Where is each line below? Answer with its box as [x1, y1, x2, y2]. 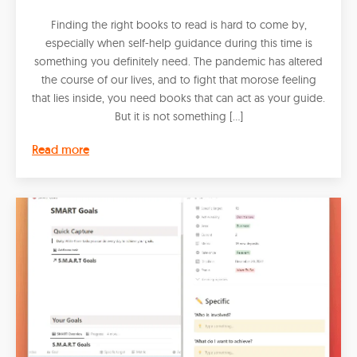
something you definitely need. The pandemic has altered [34, 54, 323, 69]
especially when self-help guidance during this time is [45, 36, 312, 50]
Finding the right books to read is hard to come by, [50, 18, 307, 32]
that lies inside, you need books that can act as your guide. [32, 91, 325, 105]
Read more [32, 142, 89, 157]
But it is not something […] [114, 109, 243, 124]
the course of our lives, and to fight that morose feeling [41, 73, 316, 87]
